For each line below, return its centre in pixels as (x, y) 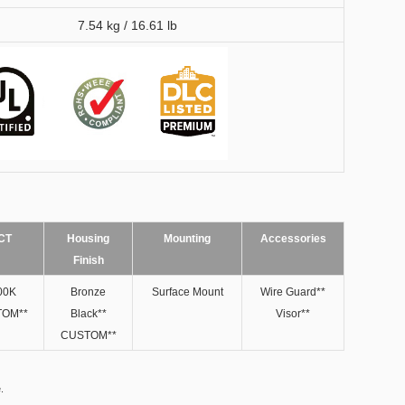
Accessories (293, 239)
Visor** (293, 314)
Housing (88, 239)
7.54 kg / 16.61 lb (127, 25)
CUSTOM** (88, 335)
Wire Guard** (293, 292)
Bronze (88, 292)
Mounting (187, 239)
